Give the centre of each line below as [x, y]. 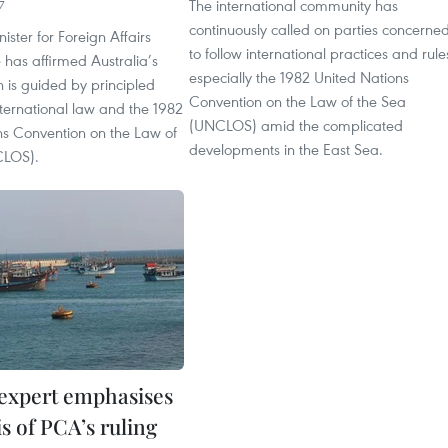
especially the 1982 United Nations [299, 77]
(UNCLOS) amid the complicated [296, 125]
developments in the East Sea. [286, 149]
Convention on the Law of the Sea [297, 101]
